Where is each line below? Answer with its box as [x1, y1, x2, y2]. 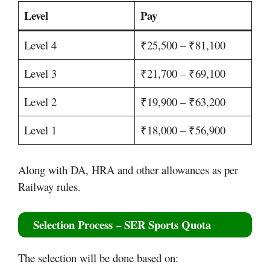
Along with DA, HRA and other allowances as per [18, 162, 238, 177]
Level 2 [24, 93, 57, 109]
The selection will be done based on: [18, 250, 178, 265]
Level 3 [24, 65, 57, 81]
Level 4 [24, 37, 57, 52]
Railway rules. [18, 178, 81, 194]
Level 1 [24, 122, 57, 137]
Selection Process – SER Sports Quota [33, 216, 211, 233]
